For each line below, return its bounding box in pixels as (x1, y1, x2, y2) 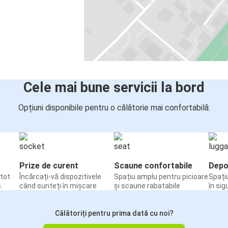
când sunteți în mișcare (19, 181, 97, 190)
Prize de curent (19, 160, 78, 170)
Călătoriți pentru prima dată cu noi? (54, 209, 174, 217)
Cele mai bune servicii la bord (23, 79, 205, 96)
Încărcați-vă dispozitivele (19, 172, 101, 181)
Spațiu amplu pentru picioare (114, 172, 208, 181)
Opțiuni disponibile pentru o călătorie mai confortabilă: (18, 102, 210, 112)
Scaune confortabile (114, 160, 192, 170)
